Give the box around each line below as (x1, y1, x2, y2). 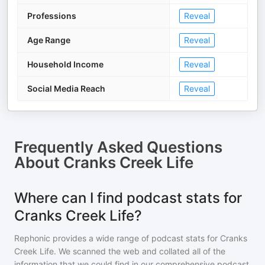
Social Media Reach (27, 83, 105, 93)
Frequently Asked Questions (14, 138, 222, 156)
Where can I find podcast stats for (14, 189, 242, 206)
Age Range (27, 35, 70, 45)
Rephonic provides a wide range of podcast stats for (14, 233, 220, 243)
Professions (27, 11, 76, 21)
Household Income (27, 59, 104, 69)
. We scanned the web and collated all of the (54, 246, 225, 256)
